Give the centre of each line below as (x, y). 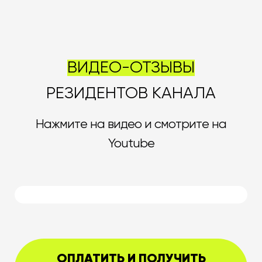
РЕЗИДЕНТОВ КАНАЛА (131, 93)
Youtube (131, 144)
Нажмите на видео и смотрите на (131, 124)
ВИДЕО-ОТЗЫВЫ (131, 68)
